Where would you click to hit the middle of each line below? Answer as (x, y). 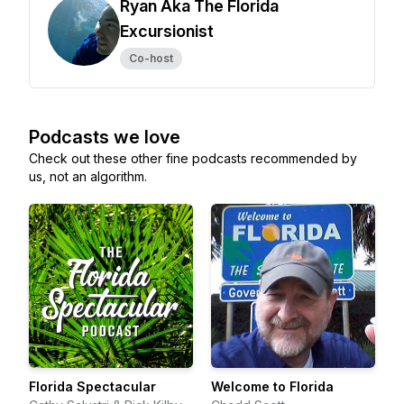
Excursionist (167, 31)
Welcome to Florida (272, 386)
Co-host (151, 58)
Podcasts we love (105, 137)
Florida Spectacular (92, 386)
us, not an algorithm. (88, 176)
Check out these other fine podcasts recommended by (193, 158)
